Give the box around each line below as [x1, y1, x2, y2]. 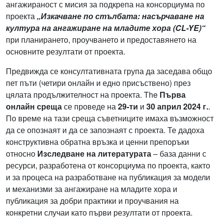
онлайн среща [6, 101, 62, 112]
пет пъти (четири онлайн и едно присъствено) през [6, 77, 191, 89]
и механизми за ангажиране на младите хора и [6, 183, 177, 195]
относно [6, 148, 37, 160]
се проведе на [62, 101, 118, 112]
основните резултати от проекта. [6, 46, 125, 57]
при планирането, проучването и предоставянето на [6, 34, 196, 46]
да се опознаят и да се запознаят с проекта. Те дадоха [6, 124, 204, 136]
